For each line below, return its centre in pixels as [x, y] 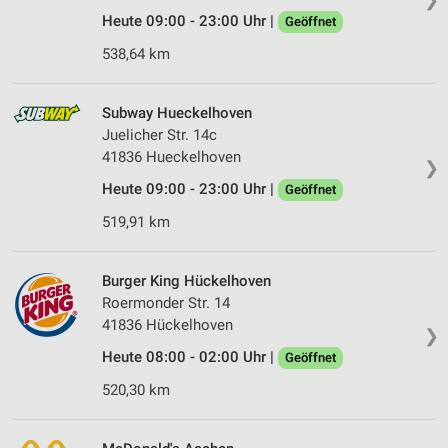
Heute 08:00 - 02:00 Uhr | [190, 357]
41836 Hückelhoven [167, 325]
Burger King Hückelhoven [186, 281]
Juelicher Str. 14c [159, 135]
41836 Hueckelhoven [171, 157]
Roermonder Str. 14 [166, 303]
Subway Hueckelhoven [177, 113]
